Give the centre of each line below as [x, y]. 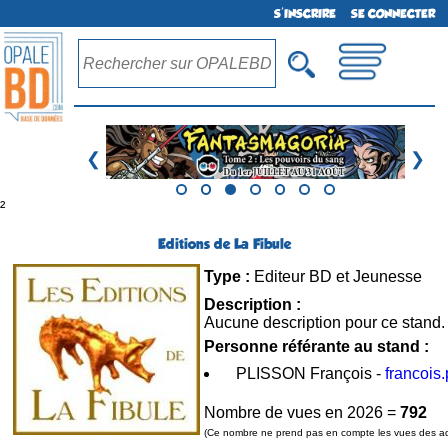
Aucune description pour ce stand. [324, 322]
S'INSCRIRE [305, 13]
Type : [227, 276]
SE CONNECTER [393, 13]
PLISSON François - [310, 373]
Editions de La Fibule [224, 243]
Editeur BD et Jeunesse [336, 276]
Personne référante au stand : [316, 346]
